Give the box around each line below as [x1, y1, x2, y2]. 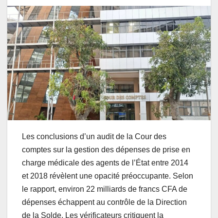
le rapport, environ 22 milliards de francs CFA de [22, 185, 187, 194]
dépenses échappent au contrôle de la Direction [22, 198, 187, 207]
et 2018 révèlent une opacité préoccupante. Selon [22, 172, 193, 181]
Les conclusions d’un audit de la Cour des [22, 132, 166, 141]
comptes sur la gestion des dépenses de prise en [22, 145, 190, 154]
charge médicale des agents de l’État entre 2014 [22, 159, 188, 167]
